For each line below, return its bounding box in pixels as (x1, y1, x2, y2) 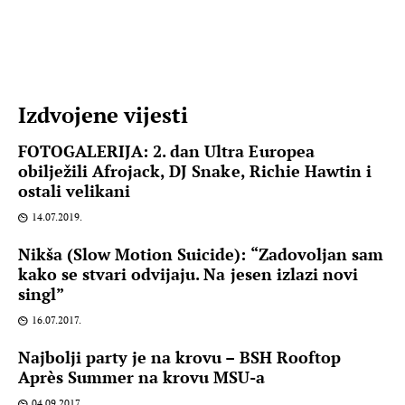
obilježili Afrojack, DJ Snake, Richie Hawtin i (18, 160, 372, 183)
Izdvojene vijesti (18, 100, 189, 130)
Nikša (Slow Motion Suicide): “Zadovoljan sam (18, 243, 383, 266)
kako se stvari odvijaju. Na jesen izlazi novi (18, 263, 358, 286)
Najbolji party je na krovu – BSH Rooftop (18, 346, 341, 369)
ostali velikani (18, 180, 131, 202)
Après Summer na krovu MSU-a (18, 366, 266, 389)
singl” (18, 283, 65, 306)
